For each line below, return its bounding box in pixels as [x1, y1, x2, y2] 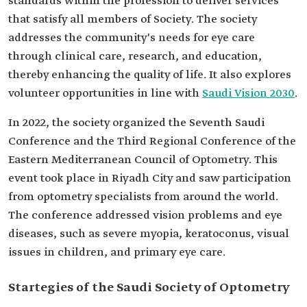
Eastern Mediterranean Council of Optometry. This [8, 153, 278, 167]
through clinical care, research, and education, [8, 49, 262, 64]
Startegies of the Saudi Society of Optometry [8, 280, 290, 296]
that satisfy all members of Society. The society [8, 12, 257, 27]
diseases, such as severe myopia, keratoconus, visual [8, 227, 289, 241]
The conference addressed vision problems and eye [8, 208, 282, 223]
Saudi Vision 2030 [202, 86, 295, 101]
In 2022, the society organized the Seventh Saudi [8, 116, 265, 130]
